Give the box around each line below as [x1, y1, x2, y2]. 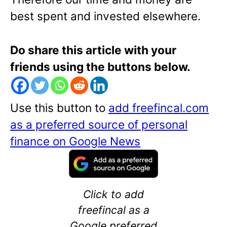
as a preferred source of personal [10, 117, 187, 131]
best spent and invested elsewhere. [10, 9, 201, 23]
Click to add [83, 187, 144, 201]
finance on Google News [10, 134, 140, 148]
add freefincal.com [108, 100, 209, 115]
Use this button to [10, 100, 108, 115]
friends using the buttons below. [10, 59, 191, 73]
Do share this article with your [10, 43, 176, 57]
